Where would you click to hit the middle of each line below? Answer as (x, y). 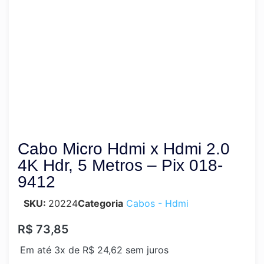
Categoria (100, 203)
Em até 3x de (51, 250)
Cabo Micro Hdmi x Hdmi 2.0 (124, 149)
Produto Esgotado (132, 7)
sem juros (146, 250)
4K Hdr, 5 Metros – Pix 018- (120, 165)
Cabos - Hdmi (157, 203)
